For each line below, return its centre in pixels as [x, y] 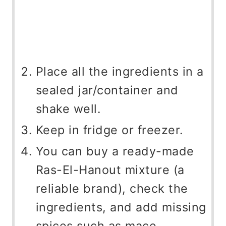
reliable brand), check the [112, 188]
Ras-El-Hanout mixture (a [110, 169]
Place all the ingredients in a [120, 71]
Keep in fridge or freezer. [109, 130]
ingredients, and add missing [121, 207]
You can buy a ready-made [115, 151]
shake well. [68, 108]
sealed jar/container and [107, 90]
